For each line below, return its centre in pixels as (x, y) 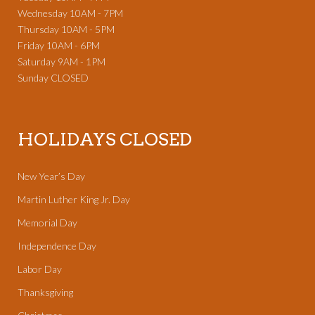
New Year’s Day (51, 176)
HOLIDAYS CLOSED (105, 140)
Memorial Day (47, 223)
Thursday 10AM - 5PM (66, 30)
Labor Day (41, 269)
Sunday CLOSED (53, 78)
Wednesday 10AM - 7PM (70, 13)
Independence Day (58, 246)
